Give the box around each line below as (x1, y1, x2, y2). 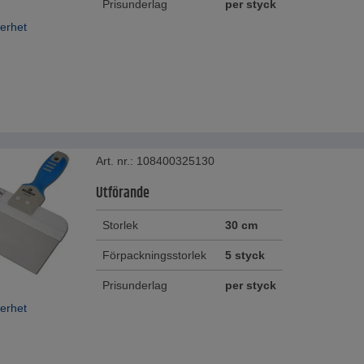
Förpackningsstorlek (102, 249, 206, 262)
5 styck (225, 249, 265, 262)
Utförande (96, 182, 149, 206)
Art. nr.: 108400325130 (96, 154, 214, 168)
